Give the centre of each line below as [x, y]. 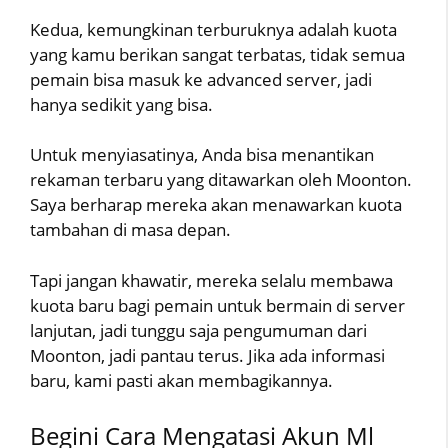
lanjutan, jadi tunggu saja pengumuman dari [198, 330]
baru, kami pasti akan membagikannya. [181, 380]
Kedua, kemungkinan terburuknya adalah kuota [213, 29]
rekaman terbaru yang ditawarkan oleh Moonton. [221, 180]
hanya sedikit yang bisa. [121, 104]
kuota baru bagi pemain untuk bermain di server [217, 305]
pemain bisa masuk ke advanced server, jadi [201, 79]
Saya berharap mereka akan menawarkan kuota [216, 205]
